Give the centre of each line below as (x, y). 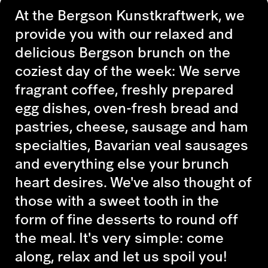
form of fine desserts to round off (126, 219)
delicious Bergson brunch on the (123, 52)
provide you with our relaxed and (124, 33)
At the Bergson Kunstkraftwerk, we (130, 15)
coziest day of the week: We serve (128, 70)
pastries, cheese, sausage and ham (132, 126)
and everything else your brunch (122, 163)
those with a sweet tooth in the (117, 200)
